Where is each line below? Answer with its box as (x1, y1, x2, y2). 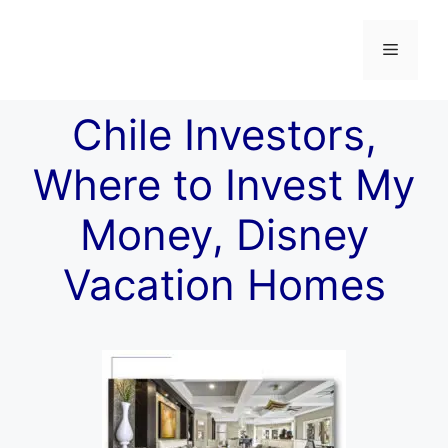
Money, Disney (79, 209, 369, 260)
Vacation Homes (62, 259, 386, 310)
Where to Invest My (33, 159, 415, 210)
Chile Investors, (71, 109, 377, 160)
